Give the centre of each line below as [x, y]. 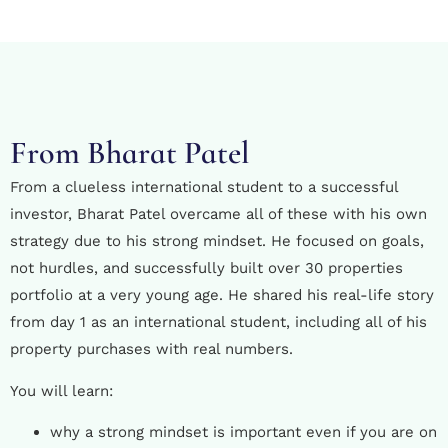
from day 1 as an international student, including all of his [218, 322]
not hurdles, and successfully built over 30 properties [206, 268]
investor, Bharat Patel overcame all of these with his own [218, 214]
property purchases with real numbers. [151, 349]
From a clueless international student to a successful [204, 187]
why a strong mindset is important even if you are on [243, 431]
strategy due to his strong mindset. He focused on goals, [217, 241]
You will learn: [61, 390]
